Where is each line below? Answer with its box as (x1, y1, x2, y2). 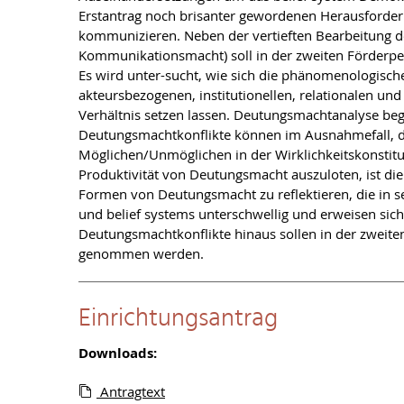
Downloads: (78, 344, 157, 363)
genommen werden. (78, 244, 204, 262)
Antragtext (96, 382, 165, 400)
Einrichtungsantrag (78, 298, 278, 339)
